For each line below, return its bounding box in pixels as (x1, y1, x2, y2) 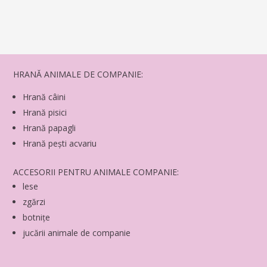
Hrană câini (23, 91, 66, 103)
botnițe (23, 211, 51, 223)
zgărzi (23, 195, 46, 207)
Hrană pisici (23, 106, 67, 118)
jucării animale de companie (23, 226, 131, 238)
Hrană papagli (23, 122, 76, 133)
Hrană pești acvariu (23, 137, 97, 149)
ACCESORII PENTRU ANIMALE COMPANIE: (13, 166, 179, 178)
